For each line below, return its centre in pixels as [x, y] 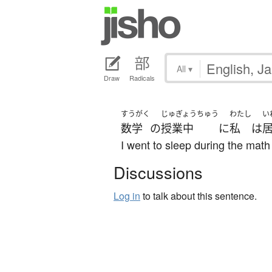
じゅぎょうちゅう [190, 114]
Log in [127, 196]
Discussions [158, 172]
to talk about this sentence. [199, 196]
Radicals [142, 78]
